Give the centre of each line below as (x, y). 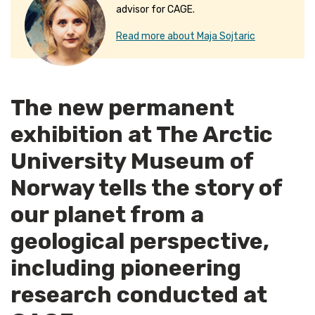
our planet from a (107, 214)
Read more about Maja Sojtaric (186, 36)
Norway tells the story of (146, 188)
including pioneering (126, 268)
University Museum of (132, 161)
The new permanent (122, 108)
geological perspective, (140, 241)
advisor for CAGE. (155, 9)
